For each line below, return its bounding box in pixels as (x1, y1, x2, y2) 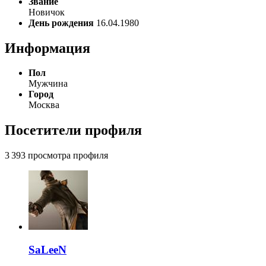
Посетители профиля (5, 122, 142, 138)
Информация (5, 40, 90, 56)
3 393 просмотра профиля (5, 150, 108, 161)
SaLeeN (28, 243, 66, 256)
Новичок (28, 7, 65, 17)
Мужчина (28, 78, 68, 89)
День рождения (28, 17, 94, 28)
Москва (28, 100, 59, 110)
